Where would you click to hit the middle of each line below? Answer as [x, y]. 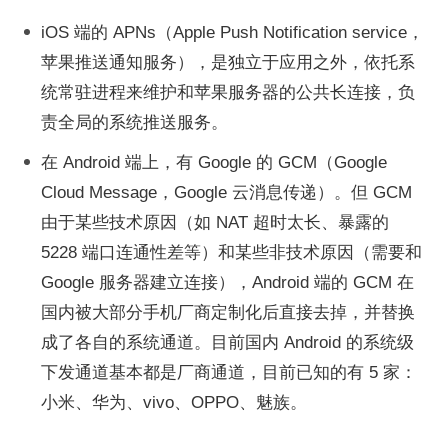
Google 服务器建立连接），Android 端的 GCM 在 [227, 282]
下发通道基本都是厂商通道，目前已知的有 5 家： [229, 372]
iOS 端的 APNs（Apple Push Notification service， [232, 32]
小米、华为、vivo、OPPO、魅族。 [174, 402]
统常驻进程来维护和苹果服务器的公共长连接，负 [228, 92]
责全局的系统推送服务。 [134, 122]
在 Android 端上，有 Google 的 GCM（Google [214, 162]
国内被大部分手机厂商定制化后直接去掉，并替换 [228, 312]
